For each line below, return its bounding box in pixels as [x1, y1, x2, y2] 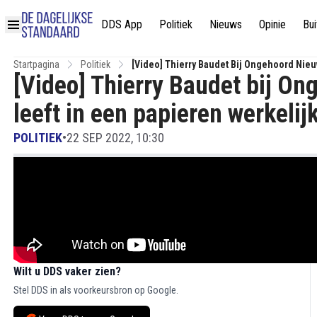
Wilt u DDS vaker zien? [13, 265, 121, 278]
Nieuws [209, 17, 242, 31]
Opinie [259, 17, 286, 31]
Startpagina [13, 59, 59, 70]
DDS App [101, 17, 142, 31]
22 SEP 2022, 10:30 [67, 130, 164, 145]
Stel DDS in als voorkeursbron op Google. [13, 284, 178, 296]
